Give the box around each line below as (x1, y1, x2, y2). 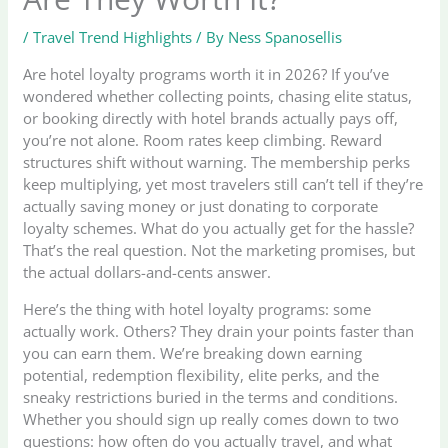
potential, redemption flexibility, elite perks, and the (23, 365, 380, 386)
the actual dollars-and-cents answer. (23, 262, 272, 283)
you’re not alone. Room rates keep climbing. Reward (23, 130, 383, 151)
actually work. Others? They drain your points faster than (23, 321, 415, 342)
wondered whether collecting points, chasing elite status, (23, 86, 413, 107)
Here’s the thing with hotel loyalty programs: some (23, 299, 372, 320)
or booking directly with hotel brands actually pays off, (23, 108, 399, 129)
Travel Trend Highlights (33, 27, 193, 48)
